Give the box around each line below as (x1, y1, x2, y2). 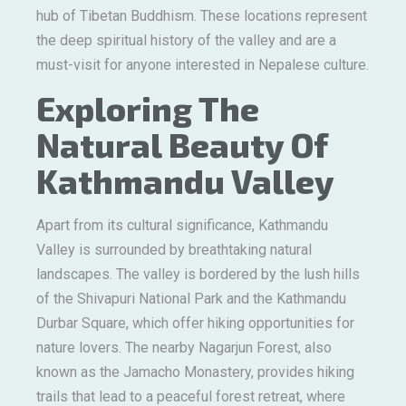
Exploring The (36, 88, 259, 129)
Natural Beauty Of (36, 124, 327, 165)
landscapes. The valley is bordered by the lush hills (36, 266, 360, 284)
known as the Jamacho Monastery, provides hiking (36, 363, 354, 382)
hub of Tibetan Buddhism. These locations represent (36, 6, 367, 24)
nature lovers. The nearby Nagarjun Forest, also (36, 339, 332, 357)
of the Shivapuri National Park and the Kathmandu (36, 290, 346, 308)
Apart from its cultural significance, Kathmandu (36, 217, 328, 235)
